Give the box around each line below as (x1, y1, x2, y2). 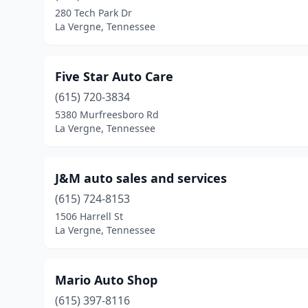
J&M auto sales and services (55, 170, 227, 186)
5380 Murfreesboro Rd (55, 108, 159, 121)
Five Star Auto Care (55, 68, 173, 85)
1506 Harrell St (55, 210, 123, 223)
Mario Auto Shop (55, 272, 157, 288)
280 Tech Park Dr (55, 6, 132, 19)
